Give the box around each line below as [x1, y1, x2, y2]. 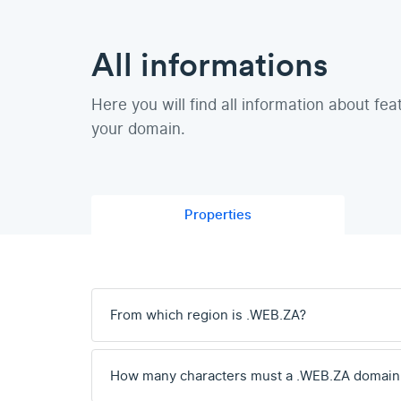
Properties [183, 205, 252, 225]
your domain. [91, 118, 185, 141]
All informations [91, 45, 328, 83]
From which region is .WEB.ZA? [110, 305, 306, 325]
